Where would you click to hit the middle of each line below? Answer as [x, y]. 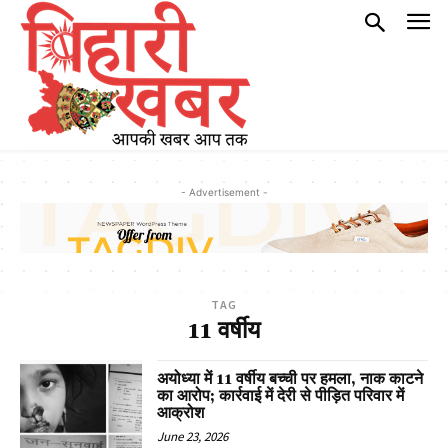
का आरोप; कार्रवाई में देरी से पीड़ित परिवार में [281, 396]
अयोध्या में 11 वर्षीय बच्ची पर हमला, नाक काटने [290, 379]
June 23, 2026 [193, 437]
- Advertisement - [224, 192]
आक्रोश [181, 413]
